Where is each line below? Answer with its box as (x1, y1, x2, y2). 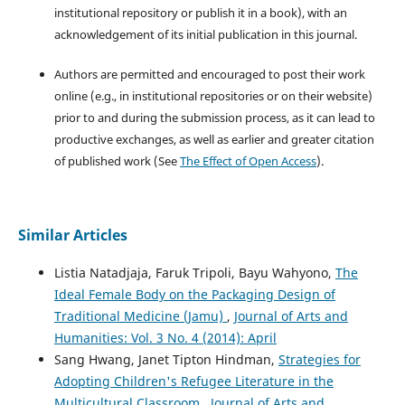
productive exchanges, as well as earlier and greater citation (53, 130, 374, 147)
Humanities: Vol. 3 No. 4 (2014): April (53, 328, 277, 346)
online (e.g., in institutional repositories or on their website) (53, 87, 372, 104)
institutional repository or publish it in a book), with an (53, 4, 347, 21)
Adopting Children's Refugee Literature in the (53, 372, 334, 390)
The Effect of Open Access (179, 152, 316, 169)
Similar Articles (17, 224, 127, 245)
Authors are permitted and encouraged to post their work (53, 65, 365, 82)
